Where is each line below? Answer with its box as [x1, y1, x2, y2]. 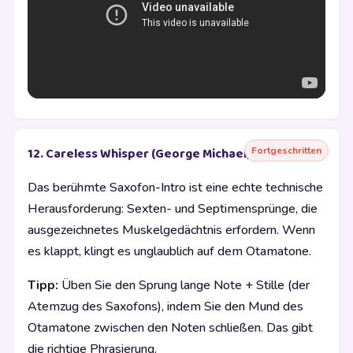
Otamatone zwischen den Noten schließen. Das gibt [28, 318, 313, 336]
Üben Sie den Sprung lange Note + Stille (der [58, 276, 310, 294]
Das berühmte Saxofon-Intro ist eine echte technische [28, 178, 323, 196]
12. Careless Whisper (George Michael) [28, 143, 251, 164]
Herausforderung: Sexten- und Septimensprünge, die [28, 199, 318, 217]
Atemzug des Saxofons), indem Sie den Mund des [28, 297, 303, 315]
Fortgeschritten [251, 143, 321, 157]
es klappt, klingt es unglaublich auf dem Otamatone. [28, 242, 311, 260]
